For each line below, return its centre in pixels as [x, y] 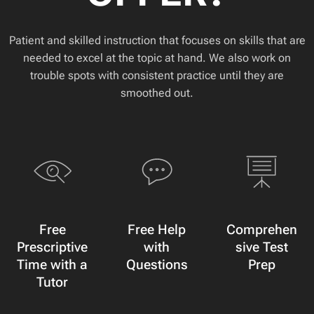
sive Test [261, 247]
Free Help [157, 229]
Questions [157, 264]
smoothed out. [157, 93]
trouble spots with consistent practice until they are [157, 75]
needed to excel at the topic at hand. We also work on [157, 57]
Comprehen [261, 229]
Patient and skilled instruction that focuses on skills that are [157, 40]
